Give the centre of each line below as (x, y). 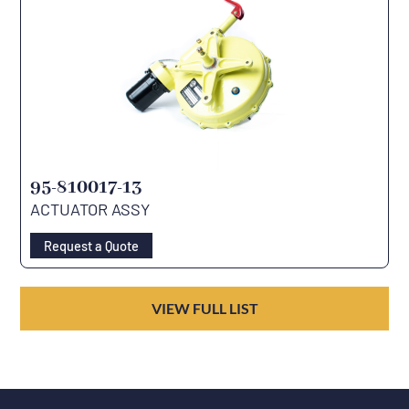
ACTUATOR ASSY (90, 209)
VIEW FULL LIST (204, 309)
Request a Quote (91, 246)
